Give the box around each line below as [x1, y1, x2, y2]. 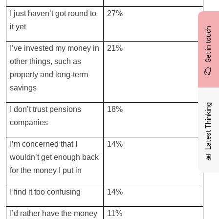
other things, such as [10, 57, 82, 66]
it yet [10, 22, 26, 31]
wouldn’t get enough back [10, 153, 99, 161]
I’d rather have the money [10, 209, 98, 218]
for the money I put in [10, 166, 82, 175]
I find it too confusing [10, 188, 81, 196]
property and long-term [10, 70, 88, 79]
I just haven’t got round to [10, 9, 97, 18]
